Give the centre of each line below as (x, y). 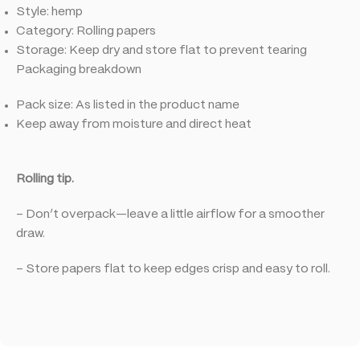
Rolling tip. (45, 179)
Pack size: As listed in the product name (128, 105)
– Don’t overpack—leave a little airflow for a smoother (170, 214)
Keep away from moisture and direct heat (134, 124)
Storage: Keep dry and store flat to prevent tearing (162, 50)
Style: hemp (49, 12)
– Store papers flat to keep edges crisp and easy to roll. (173, 269)
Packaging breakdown (79, 70)
